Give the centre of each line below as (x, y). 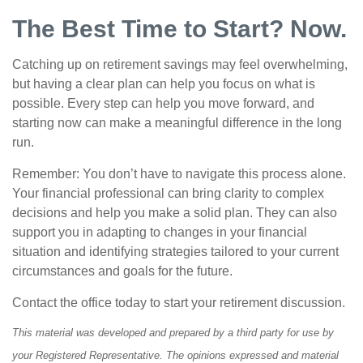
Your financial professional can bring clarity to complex (168, 193)
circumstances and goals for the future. (122, 271)
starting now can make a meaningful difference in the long (177, 123)
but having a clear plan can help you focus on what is (164, 84)
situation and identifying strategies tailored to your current (175, 252)
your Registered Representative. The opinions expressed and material (175, 355)
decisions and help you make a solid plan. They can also (175, 213)
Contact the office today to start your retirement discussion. (179, 303)
